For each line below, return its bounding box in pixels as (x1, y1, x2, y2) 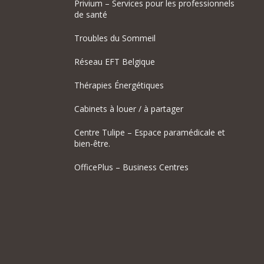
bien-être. (74, 138, 110, 150)
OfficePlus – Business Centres (74, 161, 189, 173)
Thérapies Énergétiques (74, 80, 164, 91)
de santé (74, 9, 107, 21)
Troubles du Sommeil (74, 32, 156, 44)
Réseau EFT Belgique (74, 56, 155, 68)
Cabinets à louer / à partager (74, 103, 183, 115)
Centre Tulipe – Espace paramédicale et (74, 127, 225, 138)
